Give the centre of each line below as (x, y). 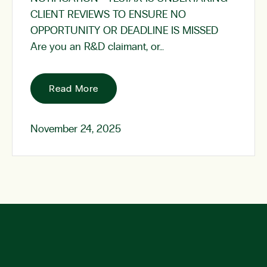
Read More (74, 89)
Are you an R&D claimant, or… (97, 47)
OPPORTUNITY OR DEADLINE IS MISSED (127, 31)
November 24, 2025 (76, 129)
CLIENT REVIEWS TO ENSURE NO (108, 15)
